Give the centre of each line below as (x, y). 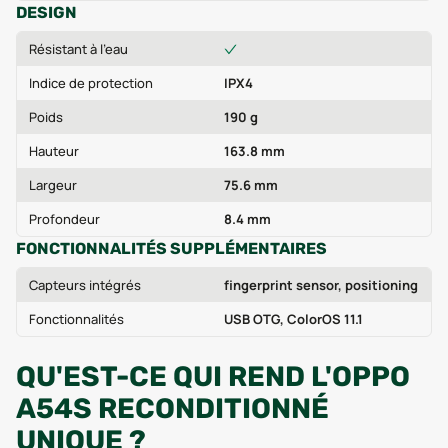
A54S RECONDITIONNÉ (172, 408)
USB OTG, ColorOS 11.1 (293, 319)
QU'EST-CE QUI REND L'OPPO (213, 376)
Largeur (53, 185)
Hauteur (54, 151)
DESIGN (46, 12)
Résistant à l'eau (78, 49)
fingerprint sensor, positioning (321, 285)
